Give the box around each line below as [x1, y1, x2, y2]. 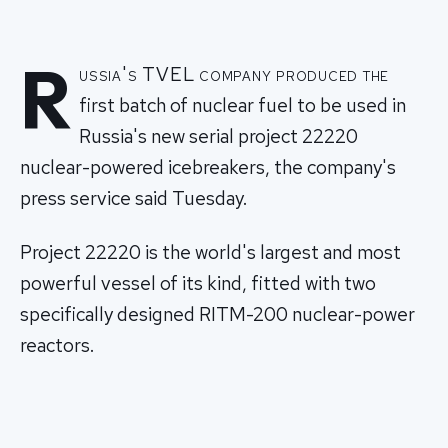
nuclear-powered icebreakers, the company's [20, 155, 396, 181]
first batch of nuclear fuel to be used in [79, 93, 407, 119]
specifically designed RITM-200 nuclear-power [20, 302, 415, 328]
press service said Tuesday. [20, 186, 247, 212]
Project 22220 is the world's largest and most [20, 240, 401, 266]
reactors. [20, 333, 94, 359]
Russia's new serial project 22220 [79, 124, 359, 150]
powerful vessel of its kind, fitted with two [20, 271, 376, 297]
